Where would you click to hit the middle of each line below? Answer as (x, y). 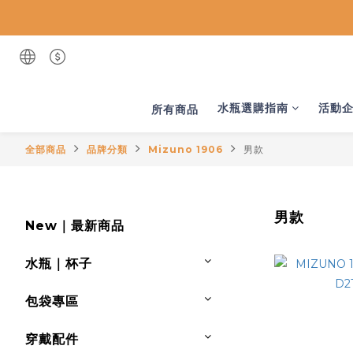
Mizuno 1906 (186, 149)
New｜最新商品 (75, 226)
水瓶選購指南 (253, 108)
